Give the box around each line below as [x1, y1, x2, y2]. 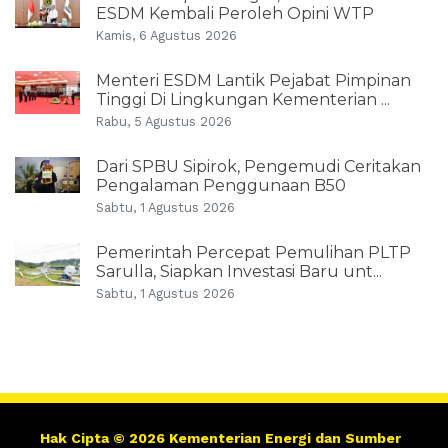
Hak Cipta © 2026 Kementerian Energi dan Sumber [40, 430, 401, 446]
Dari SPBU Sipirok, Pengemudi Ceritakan [96, 157, 421, 176]
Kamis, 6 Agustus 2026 [96, 28, 237, 43]
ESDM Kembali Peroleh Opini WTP [96, 4, 374, 23]
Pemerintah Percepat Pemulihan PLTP [96, 243, 411, 262]
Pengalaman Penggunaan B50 [96, 176, 346, 195]
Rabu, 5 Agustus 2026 [96, 114, 232, 129]
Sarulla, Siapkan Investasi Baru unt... [96, 262, 382, 281]
